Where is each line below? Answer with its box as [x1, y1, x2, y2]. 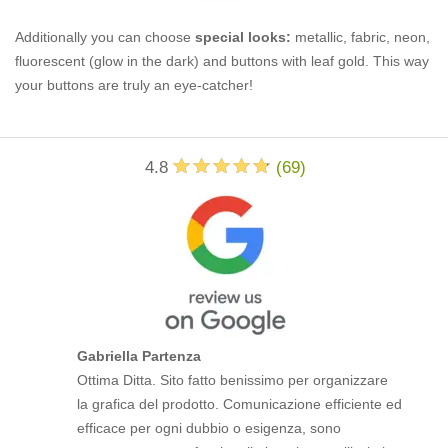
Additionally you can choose [15, 29, 195, 46]
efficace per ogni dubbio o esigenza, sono [77, 420, 342, 437]
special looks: [195, 29, 291, 46]
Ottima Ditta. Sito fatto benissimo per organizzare [77, 372, 389, 389]
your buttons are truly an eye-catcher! [15, 77, 253, 94]
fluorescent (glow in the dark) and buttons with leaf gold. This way [15, 53, 429, 70]
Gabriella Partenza [77, 348, 202, 365]
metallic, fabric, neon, [291, 29, 430, 46]
